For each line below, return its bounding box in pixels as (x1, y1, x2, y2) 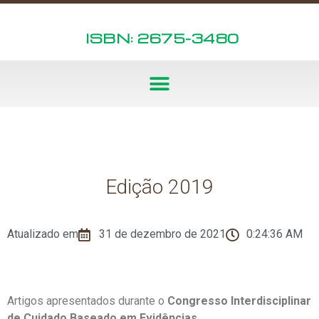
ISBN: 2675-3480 (85, 28, 239, 47)
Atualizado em (7, 227, 78, 241)
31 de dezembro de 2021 (98, 227, 226, 241)
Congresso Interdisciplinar (167, 294, 311, 308)
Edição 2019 (105, 175, 214, 199)
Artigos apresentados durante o (7, 294, 167, 308)
